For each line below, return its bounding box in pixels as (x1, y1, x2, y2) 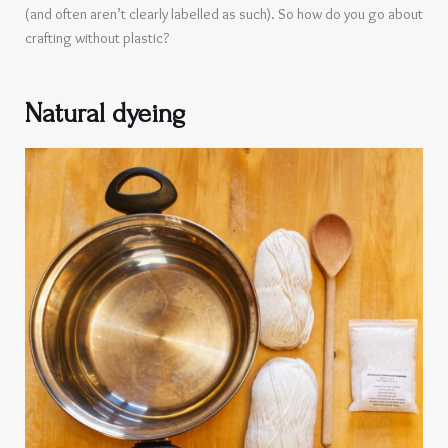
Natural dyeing (25, 97, 185, 129)
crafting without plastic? (25, 28, 169, 47)
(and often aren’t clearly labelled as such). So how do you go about (25, 4, 423, 23)
